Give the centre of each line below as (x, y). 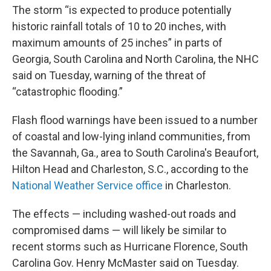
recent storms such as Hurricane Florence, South (130, 247)
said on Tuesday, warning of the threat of (109, 75)
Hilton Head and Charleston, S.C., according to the (130, 169)
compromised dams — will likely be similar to (119, 230)
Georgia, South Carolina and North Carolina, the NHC (135, 59)
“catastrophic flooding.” (67, 92)
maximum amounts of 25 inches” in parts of (117, 43)
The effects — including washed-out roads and (124, 214)
